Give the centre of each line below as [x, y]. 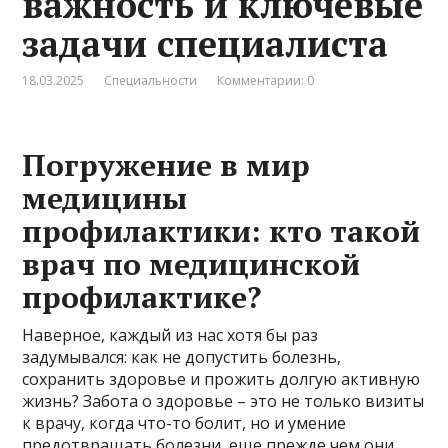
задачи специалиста [205, 43]
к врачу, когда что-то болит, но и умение [184, 422]
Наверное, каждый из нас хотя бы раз [170, 334]
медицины [105, 197]
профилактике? [142, 296]
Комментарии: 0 [266, 80]
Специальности [151, 80]
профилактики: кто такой [221, 230]
